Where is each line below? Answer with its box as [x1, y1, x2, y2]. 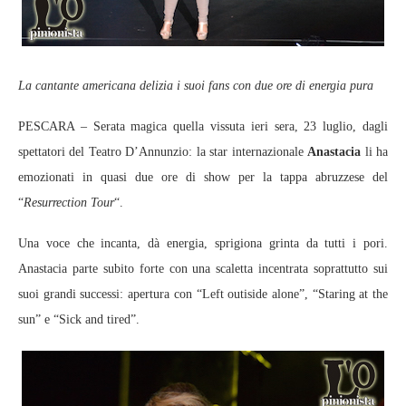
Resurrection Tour [24, 196, 114, 209]
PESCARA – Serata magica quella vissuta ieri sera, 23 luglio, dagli [18, 120, 388, 133]
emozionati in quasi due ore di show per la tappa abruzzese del [18, 170, 388, 184]
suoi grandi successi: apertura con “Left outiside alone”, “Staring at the [18, 287, 388, 301]
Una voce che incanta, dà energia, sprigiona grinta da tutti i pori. [18, 237, 388, 250]
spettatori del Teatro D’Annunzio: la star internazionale [18, 145, 308, 159]
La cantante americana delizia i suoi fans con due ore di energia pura [18, 79, 373, 92]
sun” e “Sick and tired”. [18, 313, 140, 326]
